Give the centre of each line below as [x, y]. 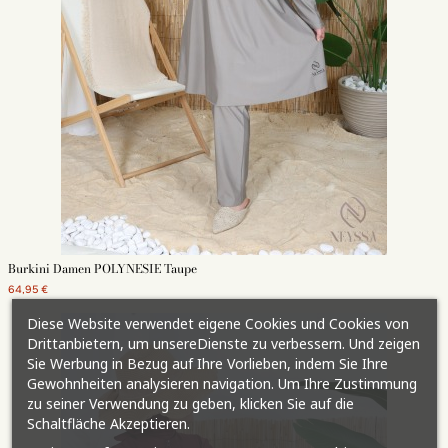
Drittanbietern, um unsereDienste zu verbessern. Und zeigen [223, 343]
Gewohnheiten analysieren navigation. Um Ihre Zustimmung [221, 383]
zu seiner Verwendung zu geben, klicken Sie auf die [190, 403]
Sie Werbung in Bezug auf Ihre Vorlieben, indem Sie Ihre [207, 363]
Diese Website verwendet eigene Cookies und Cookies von [217, 323]
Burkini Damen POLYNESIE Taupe [102, 269]
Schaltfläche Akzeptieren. [108, 423]
